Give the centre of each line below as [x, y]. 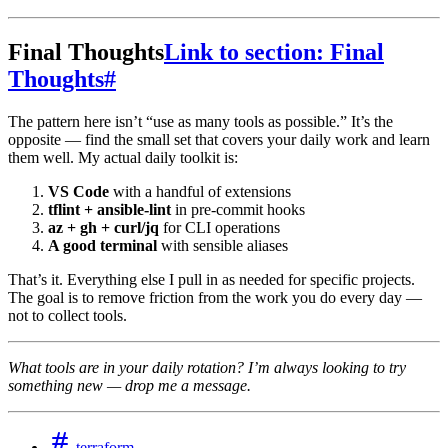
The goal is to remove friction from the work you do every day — [215, 297]
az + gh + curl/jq [103, 227]
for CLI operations [219, 227]
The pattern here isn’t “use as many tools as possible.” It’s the [200, 121]
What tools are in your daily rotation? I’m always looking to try [207, 367]
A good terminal [102, 245]
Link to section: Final [274, 51]
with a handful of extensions [200, 191]
